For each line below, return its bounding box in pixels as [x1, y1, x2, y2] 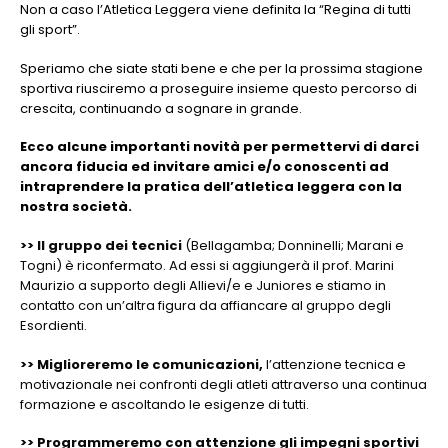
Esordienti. [20, 316, 87, 336]
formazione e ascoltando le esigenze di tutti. [20, 394, 309, 414]
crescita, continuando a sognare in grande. [20, 98, 302, 118]
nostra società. [20, 197, 132, 217]
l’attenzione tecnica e [263, 354, 406, 374]
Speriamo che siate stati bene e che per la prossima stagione [20, 58, 423, 78]
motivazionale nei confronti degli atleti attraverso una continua [20, 374, 427, 394]
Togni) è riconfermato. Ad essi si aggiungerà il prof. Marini [20, 256, 394, 276]
